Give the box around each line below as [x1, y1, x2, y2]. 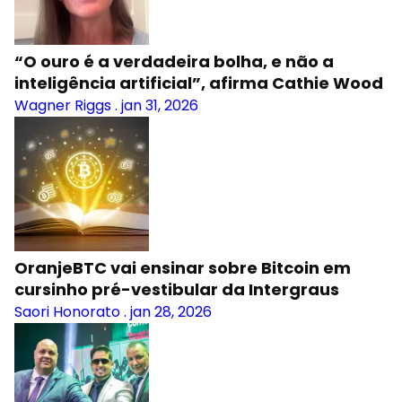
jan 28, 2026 [130, 301, 212, 322]
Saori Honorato [14, 301, 120, 322]
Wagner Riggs [14, 95, 111, 116]
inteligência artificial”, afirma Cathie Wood [14, 72, 383, 94]
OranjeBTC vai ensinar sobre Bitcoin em [14, 257, 351, 279]
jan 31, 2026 [121, 95, 198, 116]
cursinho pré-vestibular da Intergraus [14, 278, 339, 301]
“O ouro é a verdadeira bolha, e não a [14, 50, 334, 73]
